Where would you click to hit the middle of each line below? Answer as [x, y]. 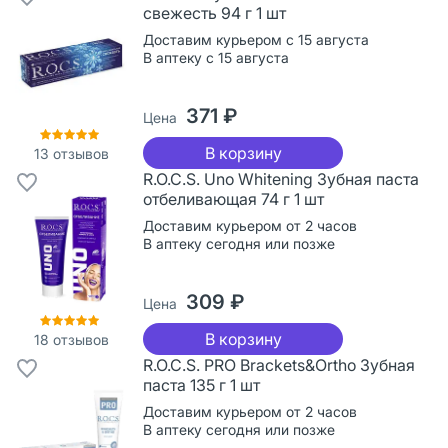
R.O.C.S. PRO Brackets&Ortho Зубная [279, 364]
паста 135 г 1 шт [201, 384]
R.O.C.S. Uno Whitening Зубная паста [281, 178]
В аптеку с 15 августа [216, 57]
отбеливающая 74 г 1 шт [233, 198]
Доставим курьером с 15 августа [256, 39]
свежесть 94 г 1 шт [214, 12]
